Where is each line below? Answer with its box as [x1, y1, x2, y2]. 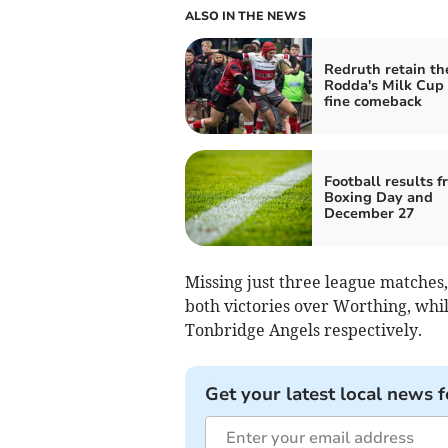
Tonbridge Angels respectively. [184, 319, 422, 340]
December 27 [323, 203, 414, 223]
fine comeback [323, 91, 422, 111]
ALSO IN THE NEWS [184, 7, 306, 24]
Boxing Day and [323, 187, 433, 207]
